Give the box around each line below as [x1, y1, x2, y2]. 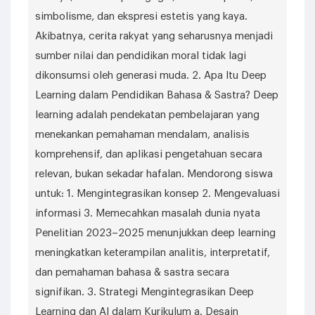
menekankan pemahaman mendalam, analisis [35, 129, 250, 140]
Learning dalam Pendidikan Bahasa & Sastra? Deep [35, 90, 278, 101]
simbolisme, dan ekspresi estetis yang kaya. [35, 11, 247, 22]
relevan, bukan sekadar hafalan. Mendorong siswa [35, 169, 273, 179]
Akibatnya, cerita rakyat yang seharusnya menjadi [35, 31, 273, 41]
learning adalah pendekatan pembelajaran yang [35, 110, 259, 120]
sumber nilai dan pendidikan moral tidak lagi [35, 51, 246, 61]
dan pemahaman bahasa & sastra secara [35, 267, 229, 278]
